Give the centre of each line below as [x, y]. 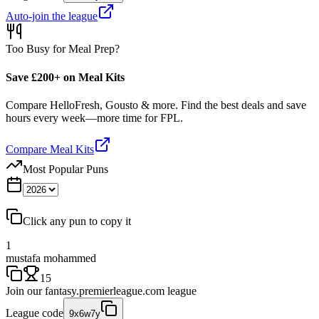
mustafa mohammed [51, 258]
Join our [24, 291]
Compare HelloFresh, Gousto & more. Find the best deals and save [156, 105]
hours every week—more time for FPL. [94, 117]
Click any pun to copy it [77, 221]
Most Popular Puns [66, 169]
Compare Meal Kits [50, 149]
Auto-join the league [52, 16]
